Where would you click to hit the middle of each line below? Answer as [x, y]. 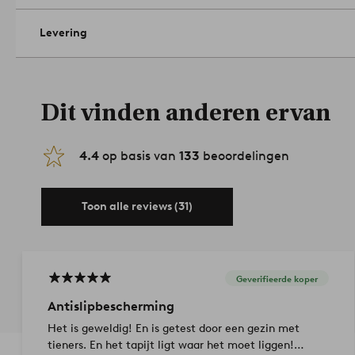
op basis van [139, 156]
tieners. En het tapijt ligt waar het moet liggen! [171, 345]
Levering [63, 33]
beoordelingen [244, 156]
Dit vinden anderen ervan [186, 113]
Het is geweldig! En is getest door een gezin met [174, 329]
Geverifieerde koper [277, 279]
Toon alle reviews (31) [137, 207]
